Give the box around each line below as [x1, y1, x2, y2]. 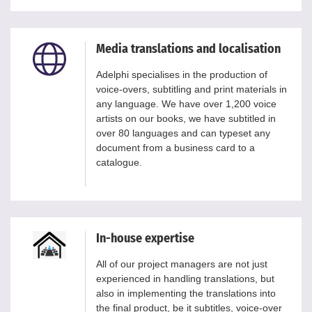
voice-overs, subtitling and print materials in [96, 83, 287, 95]
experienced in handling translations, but [96, 272, 274, 284]
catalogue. [96, 156, 142, 168]
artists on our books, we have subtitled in [96, 112, 276, 124]
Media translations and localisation [96, 40, 281, 56]
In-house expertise [96, 230, 194, 246]
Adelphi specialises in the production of [96, 68, 267, 80]
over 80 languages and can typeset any [96, 127, 270, 139]
